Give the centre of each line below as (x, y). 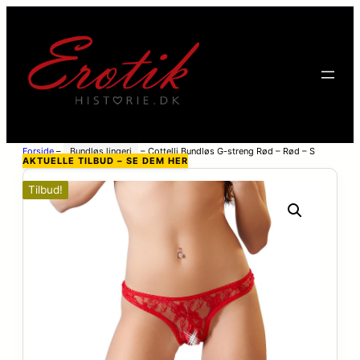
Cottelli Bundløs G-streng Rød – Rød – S (231, 151)
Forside (38, 151)
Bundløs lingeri (101, 151)
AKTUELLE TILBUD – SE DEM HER (105, 161)
